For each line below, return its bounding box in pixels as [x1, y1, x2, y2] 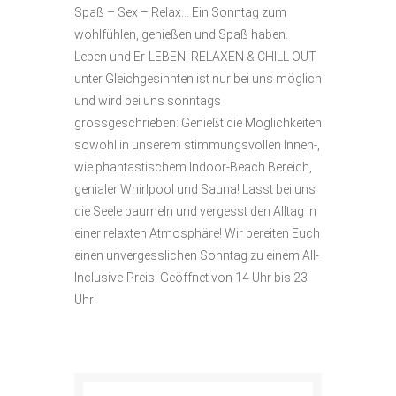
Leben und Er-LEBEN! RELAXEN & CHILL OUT [74, 49, 316, 64]
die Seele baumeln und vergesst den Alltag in [74, 204, 316, 218]
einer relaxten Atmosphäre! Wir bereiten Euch [74, 226, 320, 240]
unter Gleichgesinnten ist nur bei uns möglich [74, 72, 322, 86]
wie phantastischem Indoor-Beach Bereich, [74, 160, 312, 174]
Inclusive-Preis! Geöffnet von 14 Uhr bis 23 [74, 270, 308, 285]
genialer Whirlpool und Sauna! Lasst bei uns [74, 182, 316, 196]
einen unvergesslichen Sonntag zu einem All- [74, 248, 319, 263]
